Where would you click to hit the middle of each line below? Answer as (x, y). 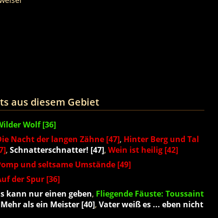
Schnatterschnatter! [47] (57, 150)
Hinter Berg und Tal (161, 139)
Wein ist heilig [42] (143, 150)
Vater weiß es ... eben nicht (151, 205)
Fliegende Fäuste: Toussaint (150, 194)
